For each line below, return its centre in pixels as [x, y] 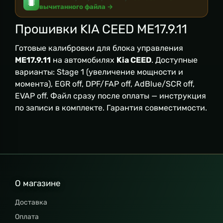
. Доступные [174, 60]
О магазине [38, 183]
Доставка [31, 202]
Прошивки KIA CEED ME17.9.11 [101, 29]
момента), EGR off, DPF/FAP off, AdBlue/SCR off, [105, 84]
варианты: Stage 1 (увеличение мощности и [99, 72]
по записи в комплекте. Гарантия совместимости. [111, 108]
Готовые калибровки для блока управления [99, 48]
